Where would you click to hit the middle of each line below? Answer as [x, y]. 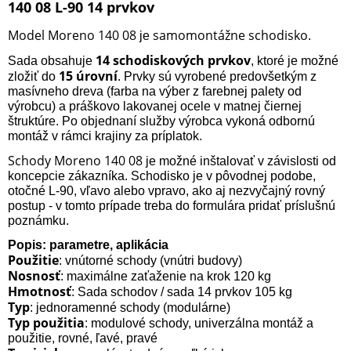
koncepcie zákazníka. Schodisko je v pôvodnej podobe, [162, 175]
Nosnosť [34, 275]
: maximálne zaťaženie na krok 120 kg [166, 276]
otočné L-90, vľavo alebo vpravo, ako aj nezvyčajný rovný [166, 190]
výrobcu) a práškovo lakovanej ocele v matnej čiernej [155, 106]
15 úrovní [88, 76]
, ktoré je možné [295, 60]
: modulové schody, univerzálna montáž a [199, 323]
